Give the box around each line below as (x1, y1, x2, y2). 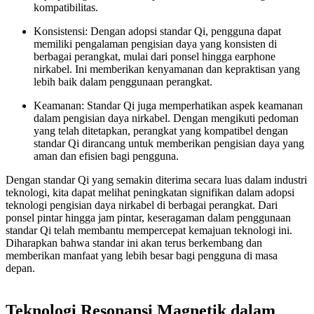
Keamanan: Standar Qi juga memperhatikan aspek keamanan (34, 99, 303, 111)
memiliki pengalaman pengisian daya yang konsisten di (34, 37, 277, 50)
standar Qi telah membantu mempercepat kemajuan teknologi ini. (6, 224, 292, 236)
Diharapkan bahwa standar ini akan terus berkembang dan (6, 236, 262, 249)
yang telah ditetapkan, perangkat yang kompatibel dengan (34, 124, 288, 137)
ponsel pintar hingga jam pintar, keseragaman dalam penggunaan (6, 211, 291, 224)
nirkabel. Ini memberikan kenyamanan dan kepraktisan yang (34, 62, 300, 75)
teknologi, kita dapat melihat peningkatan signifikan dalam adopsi (6, 186, 294, 198)
